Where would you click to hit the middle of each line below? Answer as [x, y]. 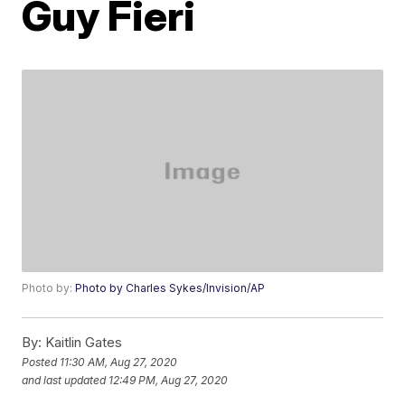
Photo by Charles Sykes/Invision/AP [170, 288]
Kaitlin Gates [82, 343]
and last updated [64, 380]
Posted [41, 362]
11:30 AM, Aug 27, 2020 [119, 362]
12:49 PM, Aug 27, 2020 [169, 380]
